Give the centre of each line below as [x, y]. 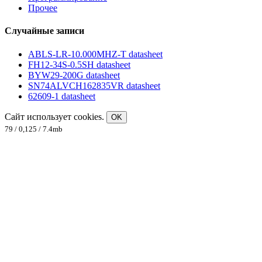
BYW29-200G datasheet [74, 75]
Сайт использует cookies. [56, 116]
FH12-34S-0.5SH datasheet [79, 64]
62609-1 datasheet [62, 96]
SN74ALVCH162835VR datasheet [94, 85]
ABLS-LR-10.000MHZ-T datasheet [95, 54]
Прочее [43, 8]
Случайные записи [44, 31]
